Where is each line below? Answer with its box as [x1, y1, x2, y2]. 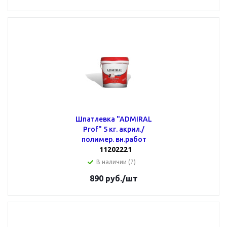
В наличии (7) [96, 159, 136, 165]
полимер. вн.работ [81, 135, 146, 143]
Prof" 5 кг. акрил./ [83, 125, 144, 133]
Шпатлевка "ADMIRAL [75, 115, 152, 123]
